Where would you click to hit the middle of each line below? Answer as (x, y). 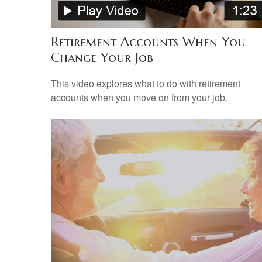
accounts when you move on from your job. (139, 97)
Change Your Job (102, 57)
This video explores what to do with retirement (146, 83)
